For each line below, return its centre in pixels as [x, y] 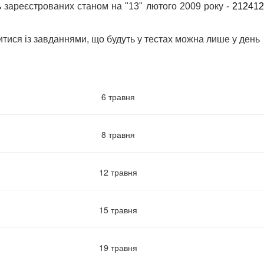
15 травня [118, 209]
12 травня [118, 172]
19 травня [118, 247]
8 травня [118, 134]
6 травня [118, 96]
